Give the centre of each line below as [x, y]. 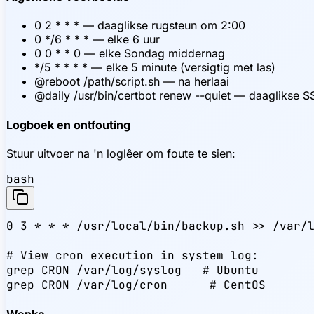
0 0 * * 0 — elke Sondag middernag [130, 54]
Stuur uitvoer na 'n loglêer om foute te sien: [121, 153]
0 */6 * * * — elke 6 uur [97, 40]
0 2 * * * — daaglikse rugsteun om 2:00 [140, 26]
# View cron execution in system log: [132, 255]
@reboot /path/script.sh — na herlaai [132, 82]
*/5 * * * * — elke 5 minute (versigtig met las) [155, 68]
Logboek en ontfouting [68, 124]
